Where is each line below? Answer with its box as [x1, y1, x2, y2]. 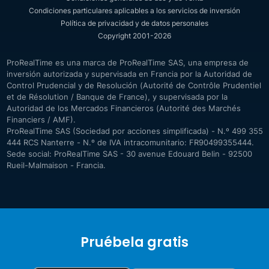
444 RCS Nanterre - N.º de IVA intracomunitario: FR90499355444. [6, 138, 254, 148]
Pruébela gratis [80, 233, 189, 252]
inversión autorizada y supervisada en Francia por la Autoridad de [6, 69, 252, 79]
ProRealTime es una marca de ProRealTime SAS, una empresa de [6, 58, 249, 68]
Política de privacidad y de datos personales [61, 19, 208, 28]
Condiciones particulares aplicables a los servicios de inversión [29, 6, 240, 16]
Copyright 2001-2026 [98, 31, 171, 41]
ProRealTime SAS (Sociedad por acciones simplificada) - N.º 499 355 [6, 126, 263, 136]
